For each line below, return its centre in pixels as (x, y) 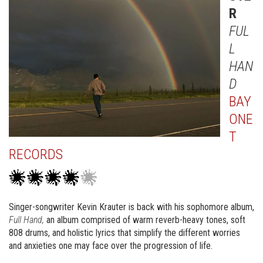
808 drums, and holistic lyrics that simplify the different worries (124, 233)
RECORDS (36, 154)
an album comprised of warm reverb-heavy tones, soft (145, 220)
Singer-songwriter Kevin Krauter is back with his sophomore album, (131, 207)
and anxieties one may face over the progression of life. (111, 246)
